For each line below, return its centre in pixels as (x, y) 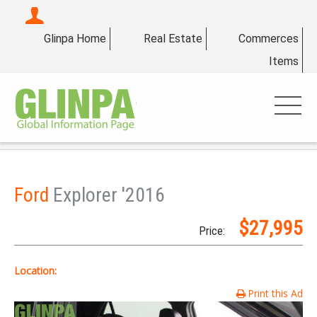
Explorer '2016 (109, 195)
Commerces (269, 39)
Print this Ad (275, 293)
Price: (212, 231)
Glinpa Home (75, 39)
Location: (35, 271)
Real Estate (173, 39)
